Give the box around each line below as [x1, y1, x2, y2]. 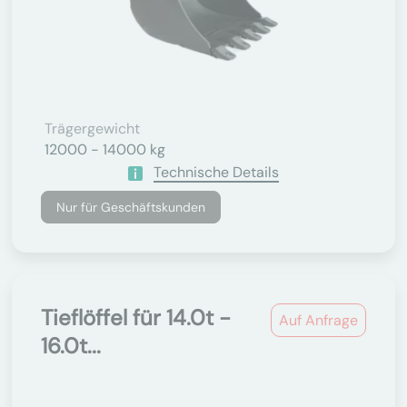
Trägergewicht [45, 119, 140, 138]
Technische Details [154, 163, 279, 182]
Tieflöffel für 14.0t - [41, 303, 231, 332]
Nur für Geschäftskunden [56, 199, 205, 215]
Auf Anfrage [279, 311, 358, 330]
